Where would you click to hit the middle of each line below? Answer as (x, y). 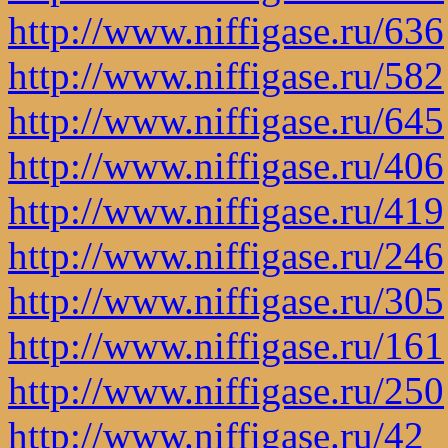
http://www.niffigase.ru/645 (226, 120)
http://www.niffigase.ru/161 (226, 345)
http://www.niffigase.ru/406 (226, 165)
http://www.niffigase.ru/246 (226, 255)
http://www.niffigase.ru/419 (226, 210)
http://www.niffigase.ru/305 (226, 300)
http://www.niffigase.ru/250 (226, 390)
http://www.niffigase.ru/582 (226, 75)
